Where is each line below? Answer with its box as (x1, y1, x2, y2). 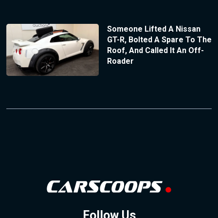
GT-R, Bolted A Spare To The (107, 35, 212, 44)
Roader (107, 56, 134, 66)
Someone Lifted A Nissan (107, 24, 200, 34)
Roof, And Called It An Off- (107, 45, 204, 55)
